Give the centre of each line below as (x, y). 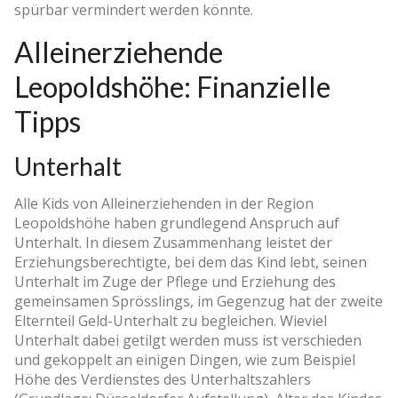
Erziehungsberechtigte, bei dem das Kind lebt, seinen (191, 262)
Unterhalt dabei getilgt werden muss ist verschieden (188, 340)
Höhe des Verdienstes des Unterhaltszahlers (163, 379)
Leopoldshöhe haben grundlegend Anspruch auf (177, 223)
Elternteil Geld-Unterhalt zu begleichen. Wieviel (171, 320)
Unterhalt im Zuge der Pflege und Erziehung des (175, 281)
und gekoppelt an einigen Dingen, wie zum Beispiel (185, 359)
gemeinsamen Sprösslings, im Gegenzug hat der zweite (199, 301)
